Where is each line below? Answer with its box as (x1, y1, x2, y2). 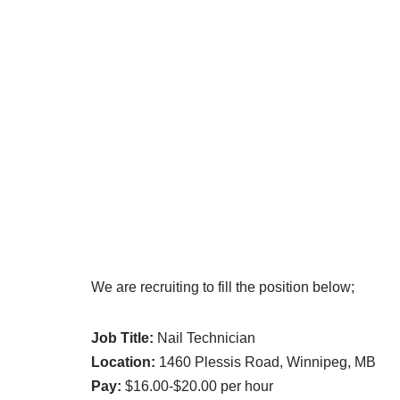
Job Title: (91, 330, 154, 346)
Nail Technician (154, 330, 255, 346)
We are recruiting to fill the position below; (91, 279, 354, 296)
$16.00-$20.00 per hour (121, 379, 273, 395)
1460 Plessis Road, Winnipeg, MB (155, 354, 376, 371)
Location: (91, 354, 155, 371)
